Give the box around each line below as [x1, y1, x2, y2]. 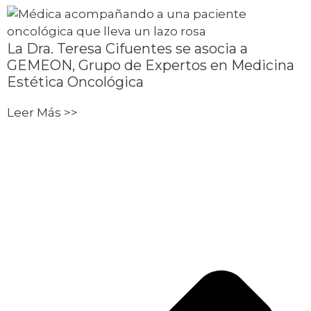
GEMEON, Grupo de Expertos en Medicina [7, 56, 294, 74]
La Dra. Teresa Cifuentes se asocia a [7, 40, 248, 57]
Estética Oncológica [7, 73, 144, 90]
